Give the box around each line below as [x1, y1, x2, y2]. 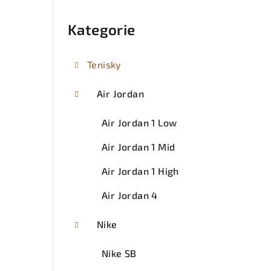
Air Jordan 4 [102, 189, 158, 201]
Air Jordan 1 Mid [102, 140, 175, 152]
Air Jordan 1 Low [102, 116, 177, 128]
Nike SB [102, 247, 137, 259]
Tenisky [87, 58, 122, 70]
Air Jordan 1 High [102, 165, 179, 177]
